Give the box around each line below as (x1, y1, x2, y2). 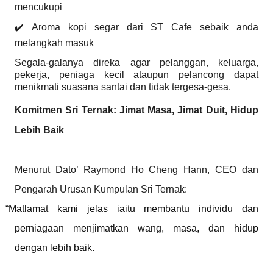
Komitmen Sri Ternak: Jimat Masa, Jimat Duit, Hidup (15, 105, 258, 116)
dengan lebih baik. (15, 243, 94, 253)
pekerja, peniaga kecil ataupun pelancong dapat (15, 69, 258, 80)
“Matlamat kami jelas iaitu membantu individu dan (5, 204, 258, 214)
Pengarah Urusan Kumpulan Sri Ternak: (15, 184, 187, 195)
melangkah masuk (15, 38, 94, 49)
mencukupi (15, 2, 62, 13)
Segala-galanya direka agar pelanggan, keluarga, (15, 57, 258, 68)
